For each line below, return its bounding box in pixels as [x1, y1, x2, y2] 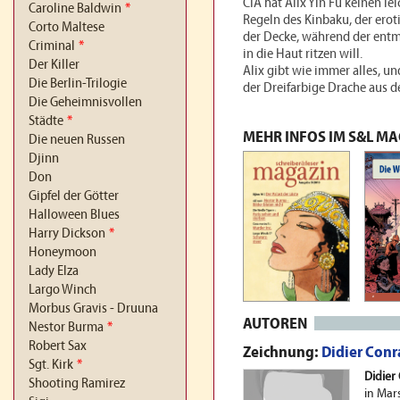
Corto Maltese [29, 21, 104, 35]
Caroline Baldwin [29, 2, 121, 16]
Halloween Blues [29, 208, 120, 222]
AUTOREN [243, 316, 307, 334]
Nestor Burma [29, 321, 104, 335]
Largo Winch [29, 283, 96, 297]
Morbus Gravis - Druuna [29, 302, 158, 316]
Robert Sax [29, 339, 87, 354]
